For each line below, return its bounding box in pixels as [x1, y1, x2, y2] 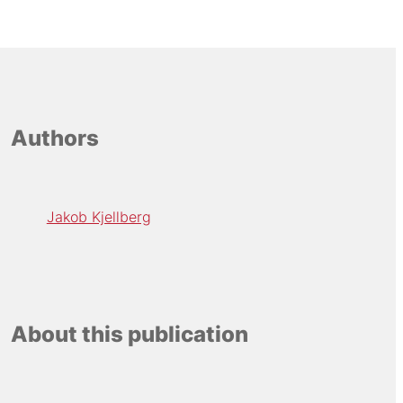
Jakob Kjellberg [46, 207, 151, 226]
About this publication [10, 321, 248, 348]
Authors [10, 125, 99, 152]
